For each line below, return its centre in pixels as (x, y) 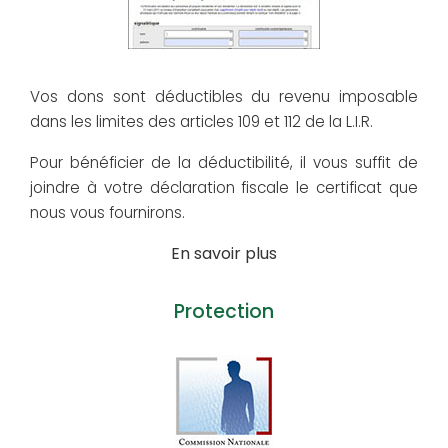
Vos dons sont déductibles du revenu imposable (224, 97)
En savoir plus (224, 254)
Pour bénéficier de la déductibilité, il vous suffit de (224, 163)
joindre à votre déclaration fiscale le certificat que (224, 188)
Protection (224, 312)
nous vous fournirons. (107, 213)
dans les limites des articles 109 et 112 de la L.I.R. (201, 122)
